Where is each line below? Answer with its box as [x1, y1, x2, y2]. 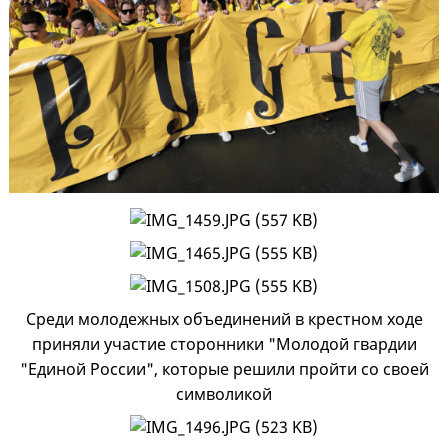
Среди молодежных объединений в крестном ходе [25, 307, 423, 330]
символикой [176, 382, 272, 405]
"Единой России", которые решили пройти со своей [19, 357, 429, 380]
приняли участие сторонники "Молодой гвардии [31, 332, 417, 355]
